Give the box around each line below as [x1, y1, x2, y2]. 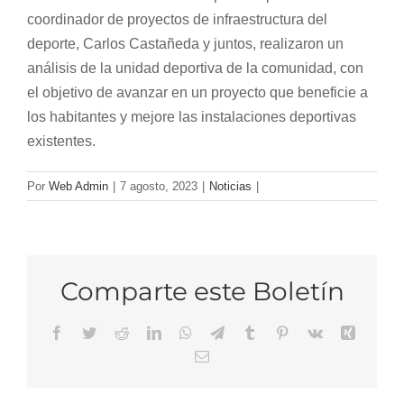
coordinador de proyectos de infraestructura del [27, 12, 327, 28]
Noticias [209, 179, 252, 194]
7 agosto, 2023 [120, 179, 197, 194]
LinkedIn [160, 325, 213, 340]
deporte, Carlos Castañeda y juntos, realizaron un [27, 36, 344, 52]
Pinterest [288, 325, 337, 340]
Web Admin [49, 179, 108, 194]
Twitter [95, 325, 136, 340]
